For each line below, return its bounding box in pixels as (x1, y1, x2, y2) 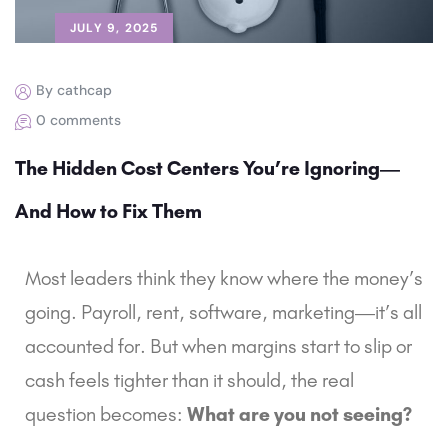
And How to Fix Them (15, 198, 202, 223)
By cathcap (36, 80, 112, 99)
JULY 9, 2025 (70, 19, 159, 36)
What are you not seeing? (187, 401, 412, 426)
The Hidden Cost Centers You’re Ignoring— (15, 155, 400, 180)
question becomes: (25, 401, 187, 426)
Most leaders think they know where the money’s (25, 265, 423, 290)
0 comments (36, 110, 121, 129)
